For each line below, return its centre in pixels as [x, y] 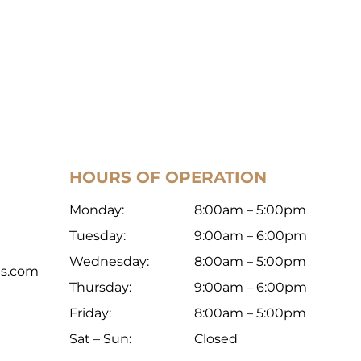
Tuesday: [98, 236]
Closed [216, 339]
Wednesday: [109, 261]
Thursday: [100, 287]
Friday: [90, 313]
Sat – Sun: [100, 339]
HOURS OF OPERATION [168, 177]
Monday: [97, 210]
